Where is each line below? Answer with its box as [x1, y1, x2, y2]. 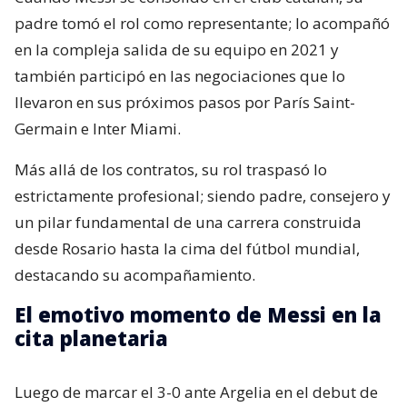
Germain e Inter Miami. [15, 117, 181, 139]
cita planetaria [15, 323, 168, 352]
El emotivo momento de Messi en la [15, 300, 382, 328]
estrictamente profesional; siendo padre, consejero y [15, 184, 391, 206]
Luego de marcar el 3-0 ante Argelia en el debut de [15, 381, 378, 402]
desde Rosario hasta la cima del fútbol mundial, [15, 237, 360, 259]
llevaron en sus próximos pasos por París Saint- [15, 91, 355, 113]
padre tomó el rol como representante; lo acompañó [15, 12, 390, 34]
